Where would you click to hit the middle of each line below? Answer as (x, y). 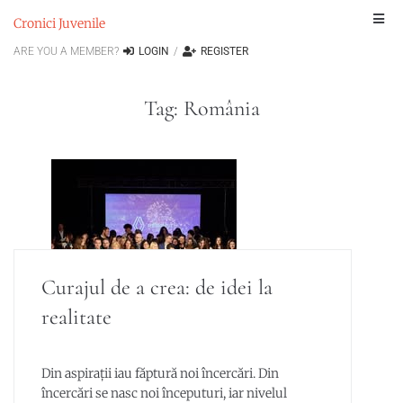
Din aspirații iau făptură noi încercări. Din (160, 373)
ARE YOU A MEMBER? (66, 51)
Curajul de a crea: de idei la (157, 287)
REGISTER (224, 51)
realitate (76, 317)
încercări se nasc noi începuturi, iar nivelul (164, 393)
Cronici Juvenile (59, 23)
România (221, 108)
